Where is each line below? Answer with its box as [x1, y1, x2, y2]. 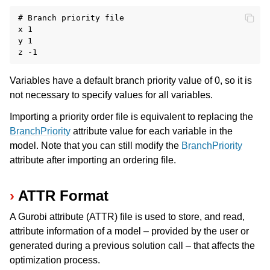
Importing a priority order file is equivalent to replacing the [10, 111, 253, 122]
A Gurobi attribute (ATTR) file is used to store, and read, [10, 211, 245, 222]
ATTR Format [18, 187, 108, 204]
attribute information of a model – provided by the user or [10, 225, 249, 236]
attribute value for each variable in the [71, 126, 233, 137]
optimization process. [10, 254, 100, 265]
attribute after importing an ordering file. [10, 155, 176, 166]
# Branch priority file [18, 13, 124, 23]
